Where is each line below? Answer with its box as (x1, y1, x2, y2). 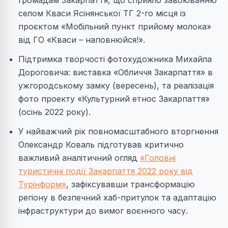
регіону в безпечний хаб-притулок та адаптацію (18, 192, 216, 203)
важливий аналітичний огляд (18, 153, 140, 163)
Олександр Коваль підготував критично (18, 139, 184, 150)
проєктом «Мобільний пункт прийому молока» (18, 21, 211, 32)
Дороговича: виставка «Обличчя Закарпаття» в (18, 67, 213, 77)
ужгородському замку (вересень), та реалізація (18, 80, 214, 91)
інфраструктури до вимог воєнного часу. (18, 206, 188, 216)
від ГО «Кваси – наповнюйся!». (18, 35, 145, 45)
